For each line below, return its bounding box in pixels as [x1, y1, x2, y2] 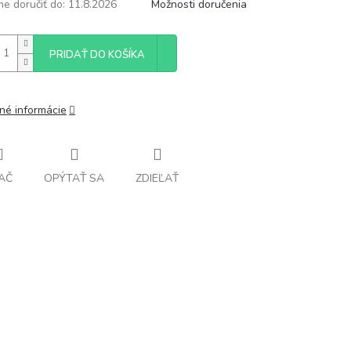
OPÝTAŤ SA [44, 170, 104, 186]
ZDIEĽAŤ [136, 170, 179, 186]
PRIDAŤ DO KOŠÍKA [49, 48, 145, 62]
